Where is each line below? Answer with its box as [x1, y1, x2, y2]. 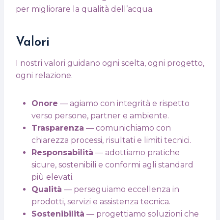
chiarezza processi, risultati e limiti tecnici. [31, 135, 191, 145]
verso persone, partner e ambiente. [31, 110, 169, 120]
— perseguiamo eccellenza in [62, 184, 179, 194]
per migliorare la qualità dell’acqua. [16, 4, 154, 14]
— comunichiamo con [84, 123, 171, 133]
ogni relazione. [16, 70, 73, 80]
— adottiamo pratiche [93, 147, 180, 157]
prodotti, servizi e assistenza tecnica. [31, 196, 170, 206]
